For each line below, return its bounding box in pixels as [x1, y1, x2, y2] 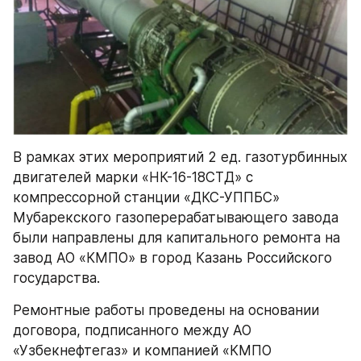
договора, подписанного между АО [13, 322, 251, 338]
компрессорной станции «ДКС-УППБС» [13, 189, 280, 205]
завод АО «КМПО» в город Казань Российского [13, 250, 332, 266]
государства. [13, 270, 100, 286]
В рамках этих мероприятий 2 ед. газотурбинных [13, 149, 347, 165]
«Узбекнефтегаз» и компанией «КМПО [13, 342, 272, 359]
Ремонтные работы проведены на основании [13, 302, 319, 318]
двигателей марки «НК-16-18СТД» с [13, 169, 253, 185]
